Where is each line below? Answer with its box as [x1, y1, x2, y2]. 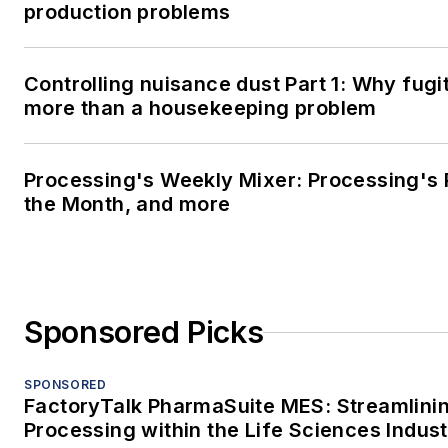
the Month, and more [24, 192, 231, 217]
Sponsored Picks [24, 314, 264, 351]
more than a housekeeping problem [24, 96, 377, 121]
